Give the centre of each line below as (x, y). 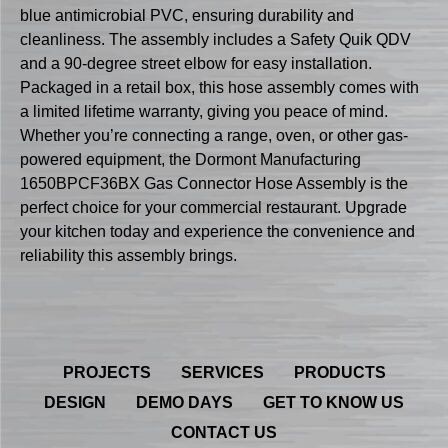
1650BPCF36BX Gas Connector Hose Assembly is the (214, 183)
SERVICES (222, 372)
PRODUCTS (339, 372)
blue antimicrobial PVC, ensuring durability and (187, 15)
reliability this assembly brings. (128, 255)
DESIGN (75, 402)
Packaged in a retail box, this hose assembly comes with (219, 87)
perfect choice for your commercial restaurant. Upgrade (213, 207)
